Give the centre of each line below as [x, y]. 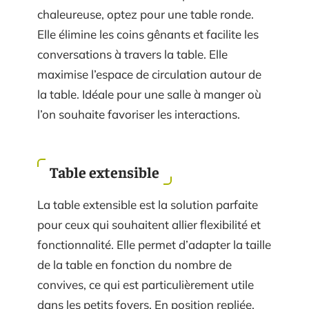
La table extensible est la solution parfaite [148, 205]
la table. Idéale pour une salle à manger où [149, 94]
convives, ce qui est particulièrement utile [146, 285]
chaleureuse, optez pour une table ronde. [146, 14]
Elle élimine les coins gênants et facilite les [148, 34]
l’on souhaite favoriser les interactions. [139, 114]
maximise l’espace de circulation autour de [149, 74]
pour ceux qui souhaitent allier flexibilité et [149, 225]
